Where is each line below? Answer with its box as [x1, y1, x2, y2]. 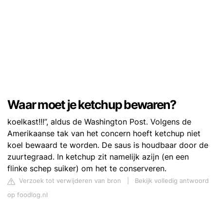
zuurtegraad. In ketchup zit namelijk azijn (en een [7, 152, 189, 162]
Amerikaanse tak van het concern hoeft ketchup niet [7, 128, 200, 139]
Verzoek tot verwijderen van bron [17, 177, 121, 185]
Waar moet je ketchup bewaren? [7, 97, 176, 112]
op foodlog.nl [7, 191, 48, 199]
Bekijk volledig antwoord [135, 177, 209, 185]
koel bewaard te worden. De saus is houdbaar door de [7, 140, 208, 150]
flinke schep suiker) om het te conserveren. [7, 163, 166, 174]
